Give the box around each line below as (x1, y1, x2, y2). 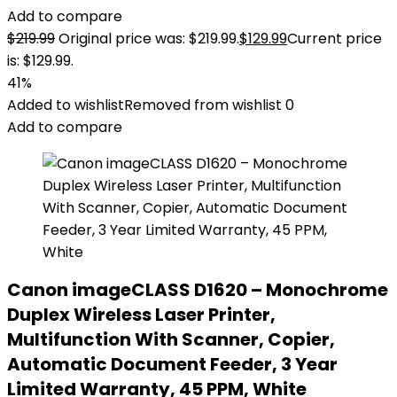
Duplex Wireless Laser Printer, (7, 302, 276, 327)
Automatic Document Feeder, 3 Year (7, 352, 338, 377)
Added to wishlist (7, 95, 124, 115)
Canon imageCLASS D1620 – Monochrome (7, 277, 388, 302)
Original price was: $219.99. (58, 28, 239, 49)
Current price (287, 28, 382, 49)
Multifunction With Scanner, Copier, (7, 327, 335, 352)
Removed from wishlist (124, 95, 282, 115)
